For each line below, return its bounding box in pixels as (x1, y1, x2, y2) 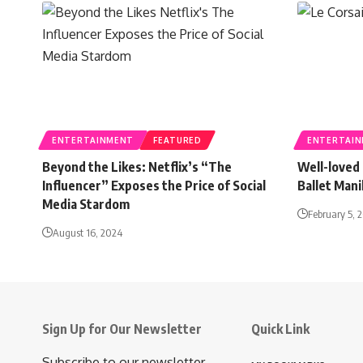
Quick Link (251, 320, 310, 337)
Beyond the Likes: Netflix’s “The (42, 158, 232, 175)
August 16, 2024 (53, 225, 122, 239)
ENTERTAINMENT (52, 135, 135, 145)
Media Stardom (42, 195, 130, 212)
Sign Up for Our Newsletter (42, 320, 202, 337)
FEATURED (153, 135, 202, 145)
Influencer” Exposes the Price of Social (42, 177, 266, 194)
